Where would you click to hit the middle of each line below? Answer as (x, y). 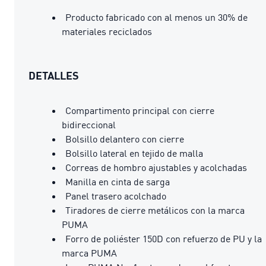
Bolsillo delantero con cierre (125, 139)
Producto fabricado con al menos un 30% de (156, 17)
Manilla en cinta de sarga (118, 181)
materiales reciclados (107, 31)
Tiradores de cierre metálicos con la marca (155, 210)
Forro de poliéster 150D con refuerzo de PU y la (164, 238)
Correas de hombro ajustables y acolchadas (156, 167)
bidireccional (89, 124)
